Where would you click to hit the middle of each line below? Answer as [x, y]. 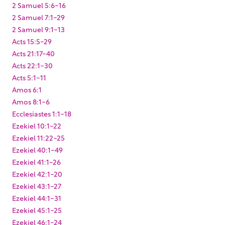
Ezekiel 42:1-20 [37, 173]
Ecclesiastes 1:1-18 [42, 113]
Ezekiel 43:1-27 [37, 185]
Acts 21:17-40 [33, 53]
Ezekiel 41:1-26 [36, 161]
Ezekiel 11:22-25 [38, 137]
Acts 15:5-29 [32, 41]
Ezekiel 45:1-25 [37, 209]
